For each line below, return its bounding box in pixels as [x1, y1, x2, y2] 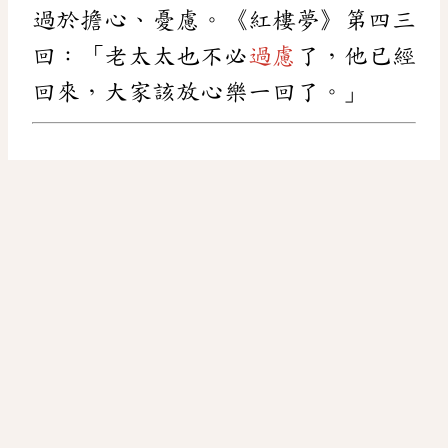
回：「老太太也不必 [32, 43, 248, 68]
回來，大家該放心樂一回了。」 [32, 79, 368, 104]
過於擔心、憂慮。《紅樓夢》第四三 [32, 7, 416, 32]
